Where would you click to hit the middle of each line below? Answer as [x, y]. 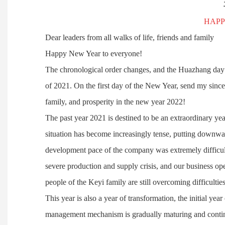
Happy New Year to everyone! [94, 53]
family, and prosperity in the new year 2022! [115, 102]
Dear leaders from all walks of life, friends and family [130, 37]
